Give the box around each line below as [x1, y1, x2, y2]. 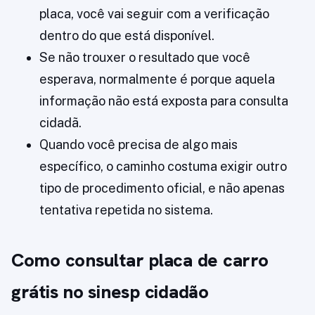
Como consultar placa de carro [11, 248, 269, 273]
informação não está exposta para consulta [39, 94, 288, 109]
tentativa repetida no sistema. [39, 202, 213, 218]
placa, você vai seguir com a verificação [39, 6, 269, 22]
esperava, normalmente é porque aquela [39, 72, 275, 87]
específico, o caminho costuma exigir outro [39, 159, 287, 174]
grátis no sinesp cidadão [11, 280, 209, 304]
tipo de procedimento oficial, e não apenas [39, 181, 285, 196]
